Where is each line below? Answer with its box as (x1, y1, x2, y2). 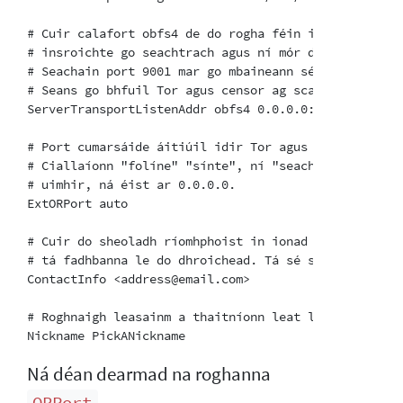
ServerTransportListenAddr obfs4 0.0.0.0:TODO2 (27, 100, 351, 117)
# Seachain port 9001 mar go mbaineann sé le (27, 62, 336, 79)
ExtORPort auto (27, 194, 128, 211)
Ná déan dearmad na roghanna (27, 362, 271, 386)
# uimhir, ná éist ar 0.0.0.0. (27, 175, 236, 193)
